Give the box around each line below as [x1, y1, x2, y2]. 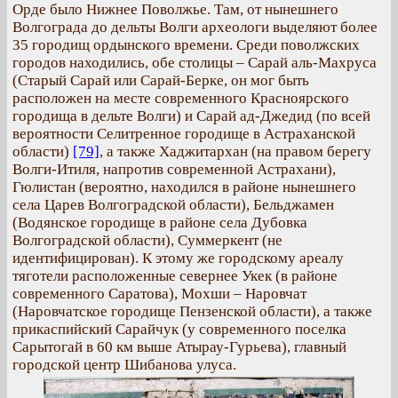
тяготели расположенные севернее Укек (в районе [12, 267, 338, 284]
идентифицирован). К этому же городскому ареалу [12, 250, 344, 267]
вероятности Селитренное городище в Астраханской [12, 125, 355, 142]
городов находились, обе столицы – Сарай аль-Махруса [12, 54, 377, 71]
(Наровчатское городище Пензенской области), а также [12, 303, 372, 320]
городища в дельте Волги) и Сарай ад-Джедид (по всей [12, 107, 370, 124]
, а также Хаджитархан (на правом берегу [99, 143, 371, 160]
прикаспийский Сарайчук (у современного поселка [12, 321, 346, 338]
